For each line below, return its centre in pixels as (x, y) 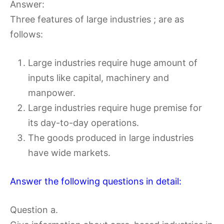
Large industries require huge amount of (113, 62)
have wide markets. (69, 152)
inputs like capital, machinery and (98, 77)
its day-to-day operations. (83, 122)
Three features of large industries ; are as (97, 19)
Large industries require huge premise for (115, 107)
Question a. (34, 209)
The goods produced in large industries (111, 137)
